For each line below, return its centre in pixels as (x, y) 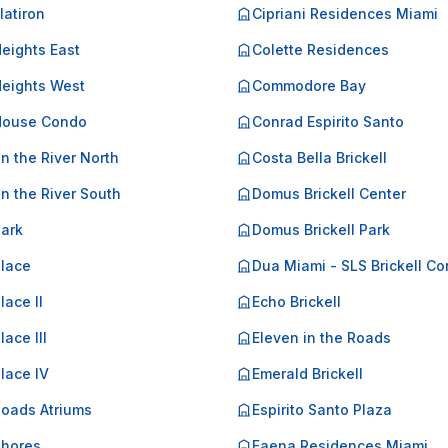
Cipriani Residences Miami (345, 13)
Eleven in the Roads (321, 337)
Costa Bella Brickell (319, 157)
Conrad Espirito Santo (328, 121)
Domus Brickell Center (329, 193)
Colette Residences (320, 49)
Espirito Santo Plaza (322, 409)
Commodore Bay (309, 85)
